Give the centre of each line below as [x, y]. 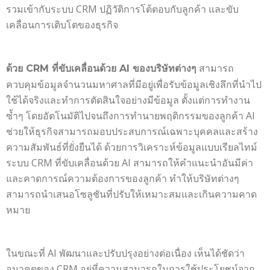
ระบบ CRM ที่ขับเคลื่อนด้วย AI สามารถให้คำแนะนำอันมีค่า [130, 162]
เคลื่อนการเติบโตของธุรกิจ [62, 24]
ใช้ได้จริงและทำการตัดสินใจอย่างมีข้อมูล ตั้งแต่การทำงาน [128, 100]
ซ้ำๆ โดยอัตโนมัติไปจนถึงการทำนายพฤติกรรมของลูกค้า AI [130, 115]
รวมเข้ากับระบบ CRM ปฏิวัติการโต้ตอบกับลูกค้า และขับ [122, 9]
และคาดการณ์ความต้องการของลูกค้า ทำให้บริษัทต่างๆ [123, 178]
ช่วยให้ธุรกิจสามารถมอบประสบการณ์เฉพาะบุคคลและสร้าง [132, 131]
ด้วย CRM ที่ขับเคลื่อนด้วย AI [69, 68]
